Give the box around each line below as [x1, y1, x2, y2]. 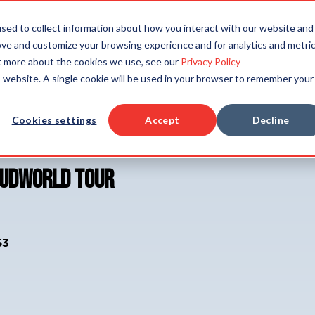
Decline [252, 114, 290, 127]
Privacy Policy [181, 56, 240, 67]
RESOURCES [157, 20, 221, 33]
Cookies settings [11, 114, 97, 127]
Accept [145, 114, 180, 127]
